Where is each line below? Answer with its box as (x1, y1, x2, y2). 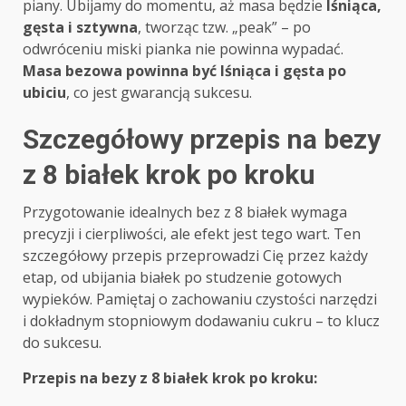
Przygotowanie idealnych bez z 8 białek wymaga (23, 202, 347, 223)
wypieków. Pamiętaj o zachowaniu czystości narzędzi (23, 289, 377, 310)
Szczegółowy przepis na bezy (23, 123, 381, 156)
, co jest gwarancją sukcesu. (66, 82, 252, 103)
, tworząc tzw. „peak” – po (138, 17, 311, 38)
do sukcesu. (23, 333, 101, 353)
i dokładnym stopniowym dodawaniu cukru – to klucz (23, 311, 380, 332)
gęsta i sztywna (23, 17, 138, 38)
